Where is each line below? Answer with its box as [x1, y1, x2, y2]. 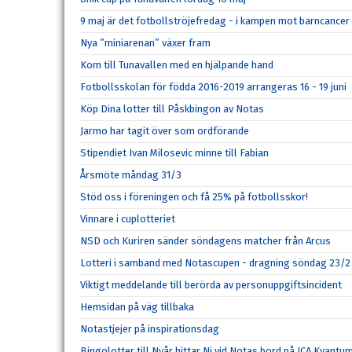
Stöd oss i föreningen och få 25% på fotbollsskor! [80, 191, 308, 203]
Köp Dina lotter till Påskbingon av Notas [80, 103, 264, 115]
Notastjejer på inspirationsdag [80, 323, 219, 335]
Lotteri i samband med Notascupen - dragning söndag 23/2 [80, 257, 350, 269]
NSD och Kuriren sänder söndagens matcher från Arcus [80, 235, 331, 247]
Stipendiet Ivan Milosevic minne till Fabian [80, 147, 269, 159]
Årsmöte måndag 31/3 [80, 169, 181, 181]
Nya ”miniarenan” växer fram [80, 37, 211, 49]
